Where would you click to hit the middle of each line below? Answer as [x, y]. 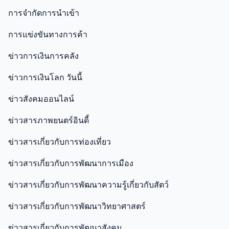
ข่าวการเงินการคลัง [43, 56]
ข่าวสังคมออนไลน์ [41, 99]
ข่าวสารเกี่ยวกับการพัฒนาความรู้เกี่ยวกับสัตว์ [88, 185]
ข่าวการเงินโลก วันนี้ [45, 77]
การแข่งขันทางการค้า [48, 34]
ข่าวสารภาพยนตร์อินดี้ [49, 120]
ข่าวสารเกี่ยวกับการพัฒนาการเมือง [71, 163]
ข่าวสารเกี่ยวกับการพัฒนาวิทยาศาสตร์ [77, 206]
